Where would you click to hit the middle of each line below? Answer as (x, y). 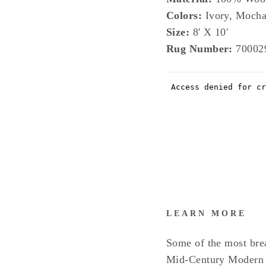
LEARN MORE (207, 213)
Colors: (184, 15)
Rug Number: (201, 49)
